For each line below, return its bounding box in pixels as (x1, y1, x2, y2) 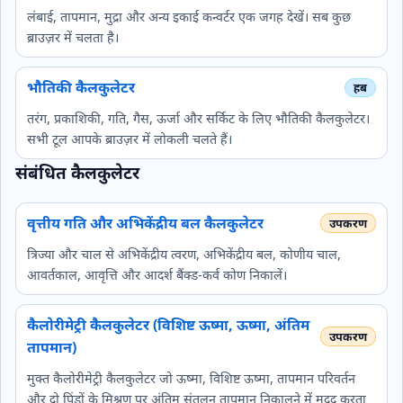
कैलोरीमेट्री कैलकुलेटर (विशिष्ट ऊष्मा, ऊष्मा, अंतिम (27, 314, 309, 335)
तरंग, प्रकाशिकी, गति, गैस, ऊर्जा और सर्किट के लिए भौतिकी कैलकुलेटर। (27, 109, 370, 127)
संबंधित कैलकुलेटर (15, 160, 139, 184)
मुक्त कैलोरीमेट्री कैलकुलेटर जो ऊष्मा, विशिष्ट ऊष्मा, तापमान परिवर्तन (27, 369, 355, 387)
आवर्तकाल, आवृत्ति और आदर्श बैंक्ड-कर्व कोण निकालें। (27, 265, 287, 283)
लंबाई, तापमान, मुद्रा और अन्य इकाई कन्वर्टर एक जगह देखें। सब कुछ (27, 7, 351, 25)
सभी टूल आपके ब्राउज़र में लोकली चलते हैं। (27, 130, 232, 148)
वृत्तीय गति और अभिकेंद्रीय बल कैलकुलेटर (27, 212, 264, 233)
